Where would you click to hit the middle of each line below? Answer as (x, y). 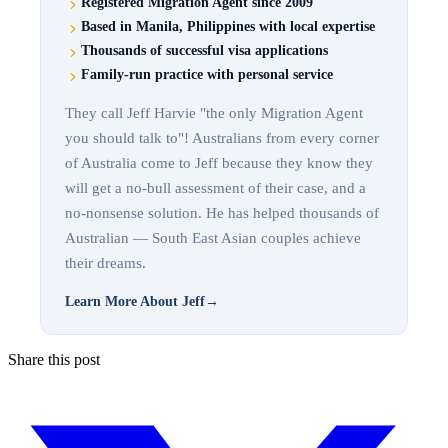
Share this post (54, 359)
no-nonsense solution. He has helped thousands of (222, 212)
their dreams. (105, 262)
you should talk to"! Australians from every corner (222, 137)
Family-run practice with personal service (207, 74)
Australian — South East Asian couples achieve (213, 237)
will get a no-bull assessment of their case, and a (215, 187)
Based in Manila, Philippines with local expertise (228, 26)
